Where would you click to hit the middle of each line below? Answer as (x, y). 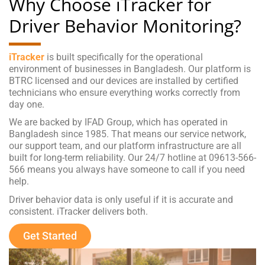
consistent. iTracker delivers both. (78, 211)
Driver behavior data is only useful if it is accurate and (121, 199)
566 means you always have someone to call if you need (127, 170)
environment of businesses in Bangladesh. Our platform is (130, 69)
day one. (27, 104)
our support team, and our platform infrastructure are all (125, 146)
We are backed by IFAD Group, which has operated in (118, 122)
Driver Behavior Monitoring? (125, 25)
